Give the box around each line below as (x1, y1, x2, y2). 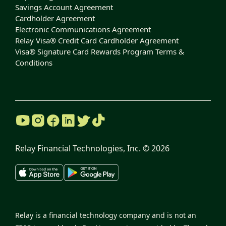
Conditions (15, 58, 52, 68)
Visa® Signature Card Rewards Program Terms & (15, 46, 184, 57)
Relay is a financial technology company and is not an (15, 210, 196, 220)
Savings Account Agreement (15, 2, 113, 13)
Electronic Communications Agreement (15, 24, 151, 35)
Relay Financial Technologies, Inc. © (15, 143, 151, 154)
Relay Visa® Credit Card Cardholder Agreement (15, 35, 179, 46)
